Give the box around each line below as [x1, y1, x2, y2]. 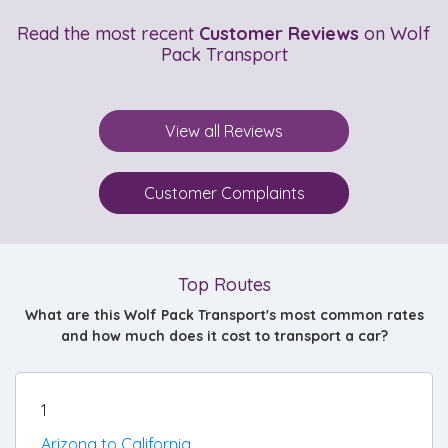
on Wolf [359, 22, 431, 45]
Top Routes [177, 273, 271, 296]
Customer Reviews [199, 22, 359, 45]
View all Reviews [165, 121, 283, 141]
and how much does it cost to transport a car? [60, 327, 388, 345]
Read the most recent [17, 22, 199, 45]
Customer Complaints [143, 183, 305, 203]
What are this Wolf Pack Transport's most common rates [24, 306, 424, 324]
